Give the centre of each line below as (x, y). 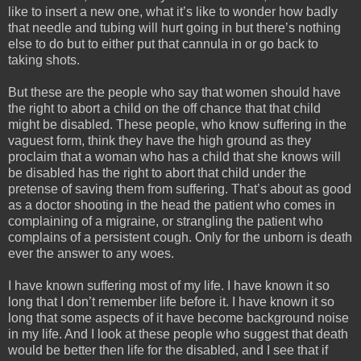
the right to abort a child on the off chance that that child (164, 108)
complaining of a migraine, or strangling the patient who (166, 221)
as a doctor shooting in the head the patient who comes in (172, 205)
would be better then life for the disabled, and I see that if (168, 350)
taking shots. (44, 60)
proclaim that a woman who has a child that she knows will (174, 156)
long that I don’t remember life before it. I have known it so (171, 301)
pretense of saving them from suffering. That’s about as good (180, 189)
